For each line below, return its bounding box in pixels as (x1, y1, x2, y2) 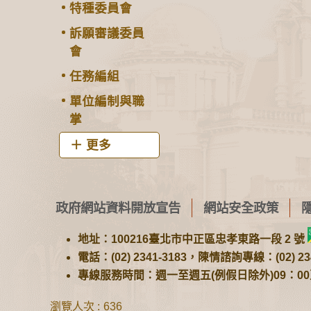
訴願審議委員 (69, 26, 144, 40)
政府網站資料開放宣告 (56, 200, 180, 215)
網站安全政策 (203, 200, 278, 215)
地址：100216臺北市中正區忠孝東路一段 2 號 (78, 233, 308, 246)
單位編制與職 (69, 94, 144, 108)
